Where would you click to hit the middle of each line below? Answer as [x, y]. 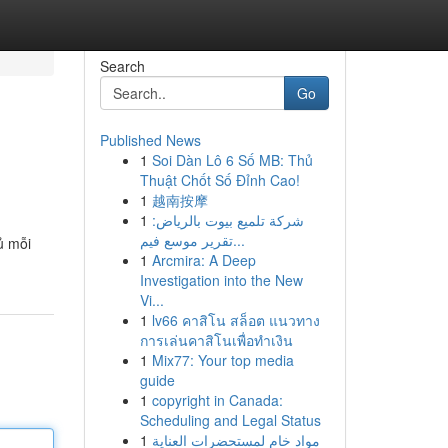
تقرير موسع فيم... [238, 240]
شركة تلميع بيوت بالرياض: [227, 220]
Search [122, 66]
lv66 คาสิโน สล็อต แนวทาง [235, 320]
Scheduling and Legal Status [230, 420]
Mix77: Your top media [222, 360]
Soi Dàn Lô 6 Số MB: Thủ [232, 160]
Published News [150, 140]
